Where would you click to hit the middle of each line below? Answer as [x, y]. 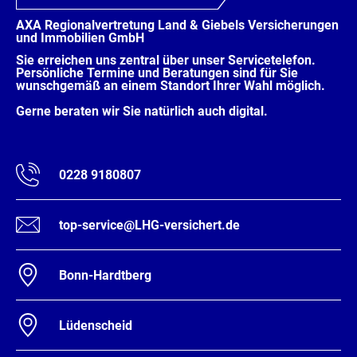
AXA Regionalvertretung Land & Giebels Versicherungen [177, 25]
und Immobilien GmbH [82, 38]
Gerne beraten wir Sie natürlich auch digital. [142, 111]
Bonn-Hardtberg [105, 275]
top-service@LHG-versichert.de [149, 225]
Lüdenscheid [96, 325]
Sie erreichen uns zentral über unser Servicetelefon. [166, 60]
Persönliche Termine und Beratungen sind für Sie [157, 73]
